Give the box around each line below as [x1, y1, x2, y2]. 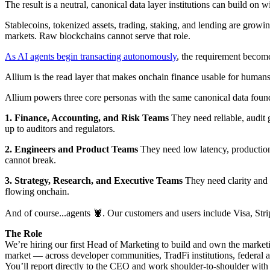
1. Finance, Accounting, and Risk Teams [5, 113, 171, 124]
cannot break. [5, 155, 56, 166]
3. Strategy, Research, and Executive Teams [5, 175, 185, 186]
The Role [5, 228, 42, 239]
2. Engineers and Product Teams [5, 144, 140, 155]
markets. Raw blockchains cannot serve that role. [5, 31, 190, 42]
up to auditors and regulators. [5, 124, 115, 134]
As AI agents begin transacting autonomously [5, 51, 177, 62]
